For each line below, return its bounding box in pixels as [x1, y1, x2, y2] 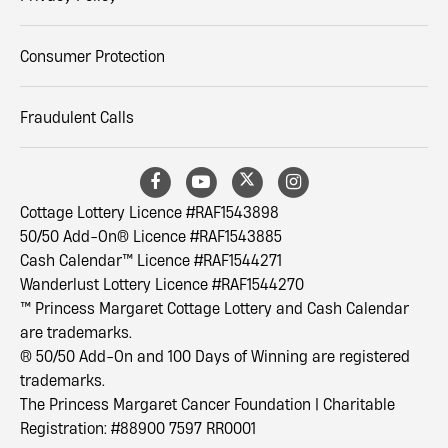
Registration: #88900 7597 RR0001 [20, 418, 256, 439]
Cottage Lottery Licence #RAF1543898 [20, 202, 279, 223]
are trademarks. [20, 322, 132, 343]
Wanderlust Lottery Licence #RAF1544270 [20, 274, 304, 295]
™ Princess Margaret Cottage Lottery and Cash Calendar [20, 298, 409, 319]
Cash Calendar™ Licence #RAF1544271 [20, 250, 282, 271]
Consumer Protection [20, 46, 165, 67]
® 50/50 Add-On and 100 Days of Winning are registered [20, 346, 410, 367]
